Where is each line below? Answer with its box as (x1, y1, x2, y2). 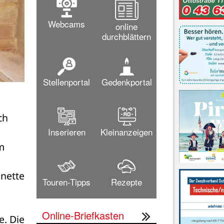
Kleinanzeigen (100, 125, 152, 138)
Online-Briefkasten (42, 207, 124, 222)
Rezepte (111, 175, 142, 188)
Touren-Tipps (42, 175, 90, 188)
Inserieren (47, 125, 85, 138)
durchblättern (102, 29, 151, 42)
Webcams (48, 17, 85, 30)
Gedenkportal (101, 75, 152, 88)
